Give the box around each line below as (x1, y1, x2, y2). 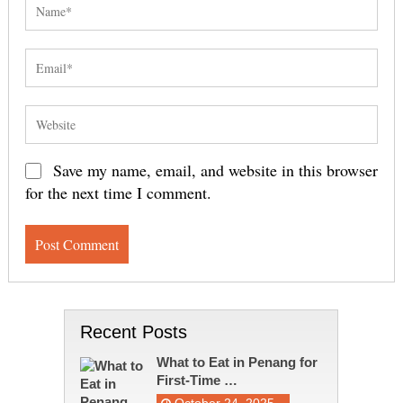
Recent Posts (79, 322, 187, 343)
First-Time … (156, 372, 237, 389)
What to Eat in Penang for (156, 354, 318, 371)
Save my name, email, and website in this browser (52, 159, 378, 182)
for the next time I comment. (24, 182, 211, 204)
